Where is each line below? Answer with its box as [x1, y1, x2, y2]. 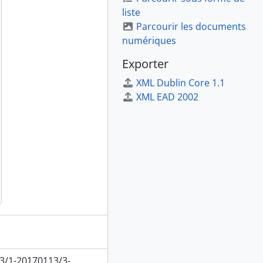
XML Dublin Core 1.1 [136, 76, 225, 89]
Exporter [122, 56, 168, 72]
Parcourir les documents [136, 20, 246, 33]
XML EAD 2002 [136, 90, 198, 103]
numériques [122, 34, 176, 47]
